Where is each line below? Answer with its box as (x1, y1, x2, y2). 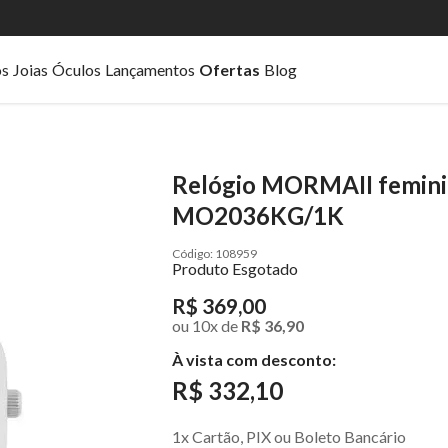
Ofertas (199, 59, 260, 79)
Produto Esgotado (172, 259, 298, 279)
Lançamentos (105, 59, 195, 79)
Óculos (52, 59, 101, 79)
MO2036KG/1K (172, 201, 344, 231)
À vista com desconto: (172, 350, 336, 370)
